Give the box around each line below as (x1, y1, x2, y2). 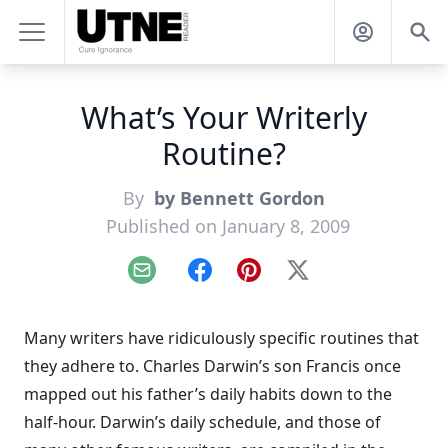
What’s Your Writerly (81, 97, 367, 138)
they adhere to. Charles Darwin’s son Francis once (24, 355, 401, 377)
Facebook (198, 269, 271, 292)
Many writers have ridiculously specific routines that (24, 327, 419, 349)
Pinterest (247, 269, 316, 292)
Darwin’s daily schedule (100, 411, 277, 433)
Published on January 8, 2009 (106, 214, 350, 238)
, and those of (277, 411, 381, 433)
